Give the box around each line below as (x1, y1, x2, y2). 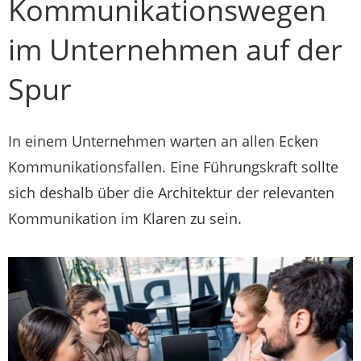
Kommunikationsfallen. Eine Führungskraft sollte (8, 157, 338, 176)
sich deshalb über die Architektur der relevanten (8, 183, 334, 202)
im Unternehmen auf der (8, 30, 342, 69)
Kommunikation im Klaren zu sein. (8, 209, 242, 228)
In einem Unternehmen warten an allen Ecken (8, 131, 318, 151)
